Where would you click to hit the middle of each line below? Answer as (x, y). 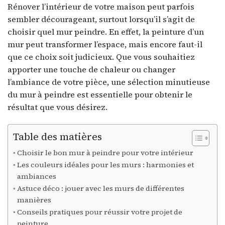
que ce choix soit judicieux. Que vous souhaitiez (101, 57)
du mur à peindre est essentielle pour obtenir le (100, 95)
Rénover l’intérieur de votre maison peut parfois (101, 7)
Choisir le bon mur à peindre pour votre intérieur (105, 153)
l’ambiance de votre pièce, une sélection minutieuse (109, 82)
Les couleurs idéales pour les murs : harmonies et (105, 165)
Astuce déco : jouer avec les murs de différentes (100, 189)
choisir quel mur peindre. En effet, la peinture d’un (106, 32)
